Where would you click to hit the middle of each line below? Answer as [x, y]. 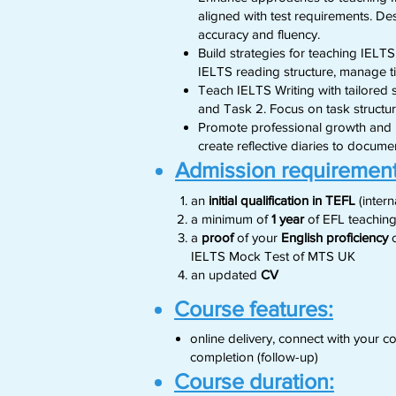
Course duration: [254, 381]
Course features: [254, 308]
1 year [289, 219]
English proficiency [335, 237]
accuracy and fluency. [261, 34]
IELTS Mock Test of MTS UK [273, 256]
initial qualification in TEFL [282, 200]
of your [257, 237]
